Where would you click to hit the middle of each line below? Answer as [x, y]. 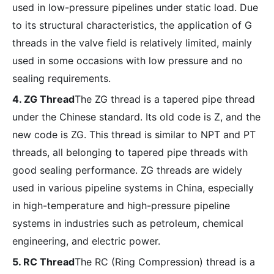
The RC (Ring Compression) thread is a [165, 262]
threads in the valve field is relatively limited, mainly [132, 43]
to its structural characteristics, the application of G [132, 25]
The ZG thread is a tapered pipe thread [165, 99]
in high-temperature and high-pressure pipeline [121, 206]
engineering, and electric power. [86, 241]
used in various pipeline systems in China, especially [133, 188]
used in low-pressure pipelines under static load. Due [135, 7]
